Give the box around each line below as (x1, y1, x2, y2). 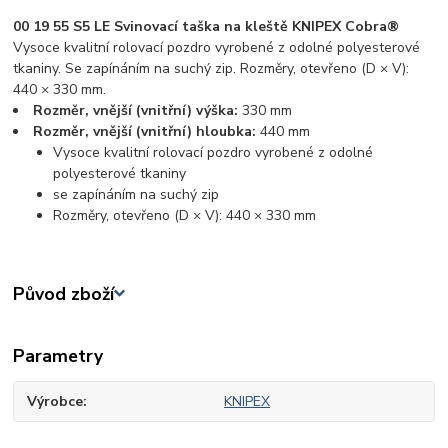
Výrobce (27, 391, 84, 411)
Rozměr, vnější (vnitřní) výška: (33, 100, 243, 120)
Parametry (13, 344, 104, 368)
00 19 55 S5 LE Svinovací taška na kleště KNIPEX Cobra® (13, 16, 400, 36)
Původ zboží (13, 281, 115, 306)
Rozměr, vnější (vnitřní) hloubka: (33, 121, 261, 141)
